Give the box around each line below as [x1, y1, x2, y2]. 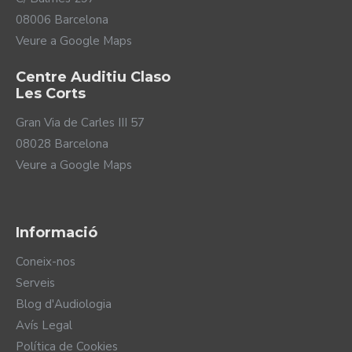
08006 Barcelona [16, 12, 108, 27]
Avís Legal [16, 317, 72, 333]
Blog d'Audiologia [16, 296, 112, 312]
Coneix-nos [16, 254, 75, 269]
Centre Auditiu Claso [16, 68, 170, 86]
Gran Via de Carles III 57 [16, 115, 145, 130]
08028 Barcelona [16, 136, 108, 152]
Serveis [16, 275, 55, 291]
